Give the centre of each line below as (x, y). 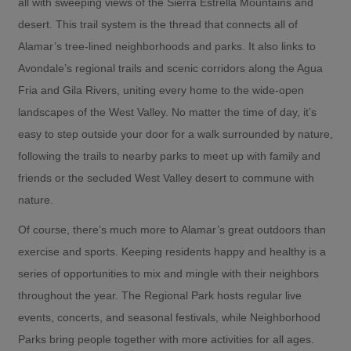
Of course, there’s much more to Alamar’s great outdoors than (172, 229)
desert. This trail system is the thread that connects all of (158, 24)
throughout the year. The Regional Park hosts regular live (160, 295)
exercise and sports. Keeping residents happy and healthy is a (172, 251)
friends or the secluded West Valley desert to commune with (166, 177)
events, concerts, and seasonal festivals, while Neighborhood (169, 317)
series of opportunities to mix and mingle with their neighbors (168, 273)
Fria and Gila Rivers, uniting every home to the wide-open (161, 90)
